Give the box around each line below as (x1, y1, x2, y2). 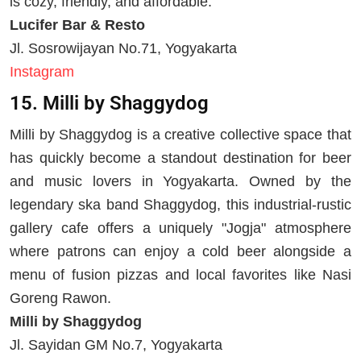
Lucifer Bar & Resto (10, 16, 145, 33)
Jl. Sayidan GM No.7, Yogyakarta (10, 336, 222, 353)
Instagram (10, 63, 74, 80)
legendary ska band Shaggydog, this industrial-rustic (10, 196, 351, 213)
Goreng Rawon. (10, 289, 111, 306)
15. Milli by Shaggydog (10, 92, 209, 114)
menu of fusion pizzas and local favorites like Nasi (10, 266, 351, 283)
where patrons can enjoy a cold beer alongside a (10, 243, 351, 259)
